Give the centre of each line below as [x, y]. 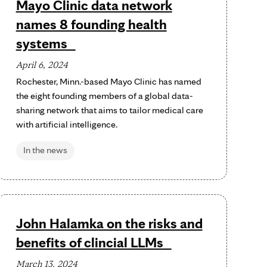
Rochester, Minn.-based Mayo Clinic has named [108, 81]
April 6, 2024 [42, 65]
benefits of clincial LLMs [94, 242]
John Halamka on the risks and [109, 223]
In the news [45, 150]
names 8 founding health [91, 24]
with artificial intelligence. [66, 124]
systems [46, 43]
